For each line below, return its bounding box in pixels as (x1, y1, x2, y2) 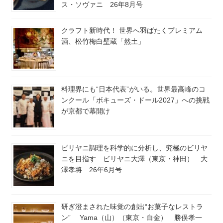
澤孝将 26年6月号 (61, 165, 122, 174)
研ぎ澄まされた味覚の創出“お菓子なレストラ (61, 202, 203, 211)
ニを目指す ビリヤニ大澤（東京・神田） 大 (61, 154, 208, 163)
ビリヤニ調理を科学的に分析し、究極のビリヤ (61, 143, 208, 152)
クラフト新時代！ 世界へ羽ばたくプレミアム (61, 26, 203, 34)
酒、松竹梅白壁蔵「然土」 (61, 37, 145, 45)
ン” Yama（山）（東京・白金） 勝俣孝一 (61, 213, 209, 222)
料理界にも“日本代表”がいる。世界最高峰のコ (61, 85, 206, 93)
